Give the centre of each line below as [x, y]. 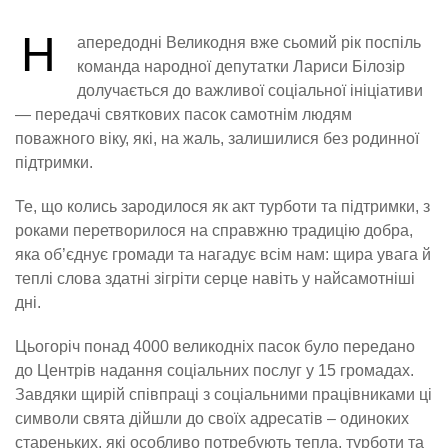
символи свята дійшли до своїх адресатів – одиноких [212, 419]
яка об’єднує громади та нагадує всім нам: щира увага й [223, 255]
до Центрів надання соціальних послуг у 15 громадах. [214, 371]
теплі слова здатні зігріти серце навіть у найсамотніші [215, 279]
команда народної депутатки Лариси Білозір [241, 67]
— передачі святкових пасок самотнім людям [183, 115]
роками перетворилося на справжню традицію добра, [214, 231]
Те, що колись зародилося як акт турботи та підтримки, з [222, 207]
